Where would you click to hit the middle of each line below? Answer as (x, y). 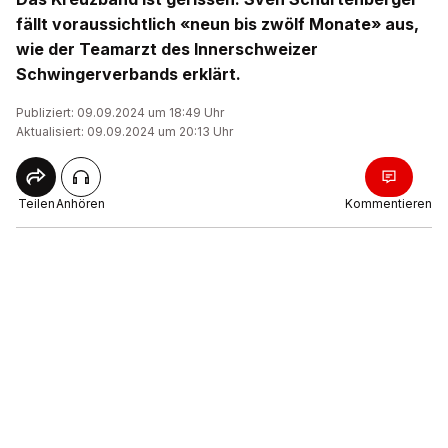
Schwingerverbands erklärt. (128, 74)
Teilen (36, 203)
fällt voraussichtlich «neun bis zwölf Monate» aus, (217, 24)
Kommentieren (388, 203)
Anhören (80, 203)
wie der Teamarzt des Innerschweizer (167, 49)
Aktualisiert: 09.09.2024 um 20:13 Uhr (124, 131)
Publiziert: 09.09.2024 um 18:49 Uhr (120, 112)
